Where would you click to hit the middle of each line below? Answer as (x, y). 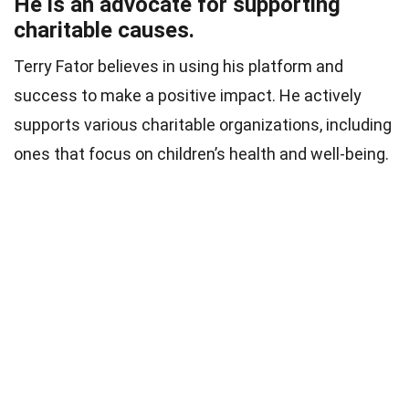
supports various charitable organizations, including (203, 124)
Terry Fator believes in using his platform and (178, 66)
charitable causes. (104, 30)
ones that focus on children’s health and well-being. (201, 153)
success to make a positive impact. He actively (188, 95)
